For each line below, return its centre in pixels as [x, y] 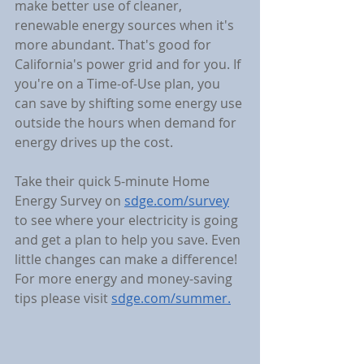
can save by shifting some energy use [130, 103]
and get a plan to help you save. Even [129, 240]
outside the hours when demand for [127, 123]
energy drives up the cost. [94, 142]
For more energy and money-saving [125, 279]
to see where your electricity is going [128, 220]
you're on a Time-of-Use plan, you [119, 84]
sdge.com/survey [177, 201]
